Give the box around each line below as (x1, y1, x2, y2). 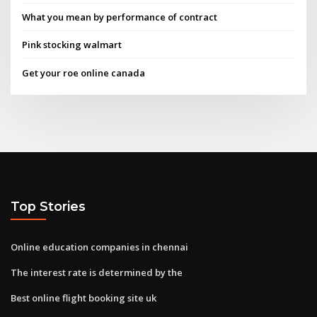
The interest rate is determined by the (11, 265, 183, 279)
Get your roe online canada (22, 66, 146, 79)
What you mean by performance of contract (22, 11, 218, 24)
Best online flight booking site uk (11, 291, 156, 304)
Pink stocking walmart (22, 38, 122, 52)
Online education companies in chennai (11, 240, 188, 253)
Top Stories (11, 199, 86, 214)
